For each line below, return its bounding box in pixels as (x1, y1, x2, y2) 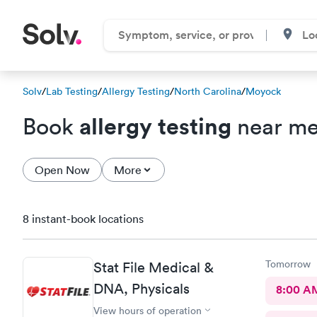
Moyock (246, 85, 281, 98)
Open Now (35, 163, 90, 177)
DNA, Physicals (93, 279, 190, 297)
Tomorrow (265, 257, 311, 270)
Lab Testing (46, 85, 98, 98)
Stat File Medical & (93, 258, 214, 276)
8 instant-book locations (23, 212, 144, 226)
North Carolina (174, 85, 241, 98)
